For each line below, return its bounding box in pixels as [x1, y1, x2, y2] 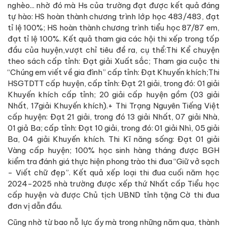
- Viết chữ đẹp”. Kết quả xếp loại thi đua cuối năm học [8, 167, 219, 177]
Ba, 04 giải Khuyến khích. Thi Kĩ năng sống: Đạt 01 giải [8, 134, 219, 144]
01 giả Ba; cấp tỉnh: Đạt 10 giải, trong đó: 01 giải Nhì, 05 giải [8, 123, 219, 133]
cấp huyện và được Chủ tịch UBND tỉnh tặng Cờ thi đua [8, 190, 219, 200]
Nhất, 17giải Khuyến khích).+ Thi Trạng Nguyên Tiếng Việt [8, 100, 219, 110]
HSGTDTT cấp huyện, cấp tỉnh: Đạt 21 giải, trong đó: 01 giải [8, 78, 219, 88]
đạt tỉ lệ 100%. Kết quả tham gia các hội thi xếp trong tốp [8, 33, 219, 44]
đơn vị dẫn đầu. [8, 201, 62, 211]
